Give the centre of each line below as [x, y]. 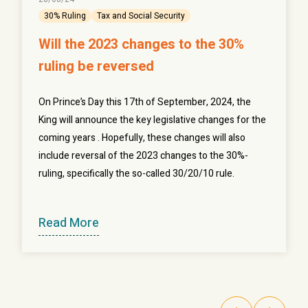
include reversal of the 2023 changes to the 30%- [143, 156]
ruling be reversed [96, 67]
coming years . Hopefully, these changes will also [142, 138]
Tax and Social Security [141, 16]
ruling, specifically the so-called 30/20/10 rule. [136, 174]
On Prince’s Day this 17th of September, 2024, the [145, 102]
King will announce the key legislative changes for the [152, 120]
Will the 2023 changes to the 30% [141, 45]
